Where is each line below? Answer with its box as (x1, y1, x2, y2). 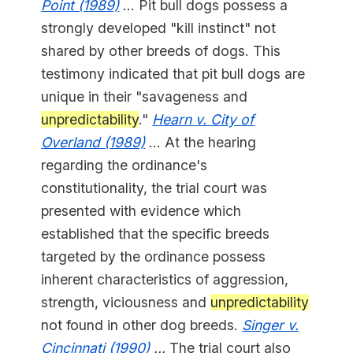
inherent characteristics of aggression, (41, 271, 289, 288)
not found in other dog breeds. (41, 317, 243, 334)
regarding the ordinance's (41, 157, 208, 174)
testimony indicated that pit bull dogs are (41, 65, 306, 83)
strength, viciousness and (41, 294, 211, 311)
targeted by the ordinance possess (41, 248, 266, 266)
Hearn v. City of (152, 111, 255, 128)
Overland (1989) (41, 134, 146, 151)
